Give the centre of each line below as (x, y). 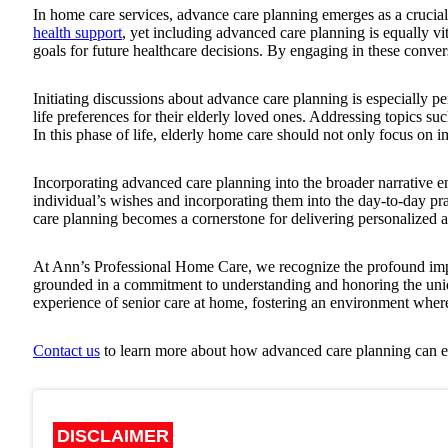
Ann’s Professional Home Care (150, 266)
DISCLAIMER (113, 435)
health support (77, 32)
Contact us (66, 350)
